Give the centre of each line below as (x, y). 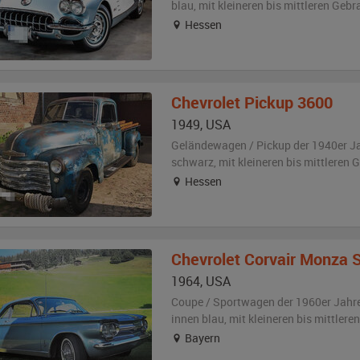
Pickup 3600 (288, 102)
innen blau (197, 319)
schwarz (192, 162)
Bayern (201, 338)
